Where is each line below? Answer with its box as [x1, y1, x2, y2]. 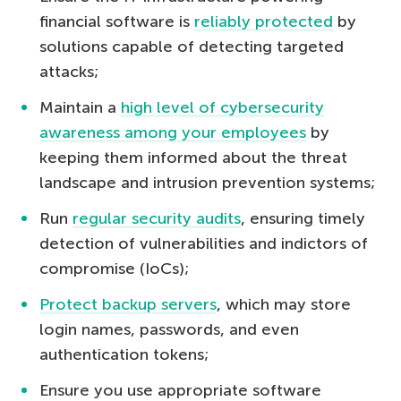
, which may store [217, 294, 351, 314]
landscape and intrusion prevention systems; [39, 173, 375, 192]
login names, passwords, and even [39, 320, 299, 339]
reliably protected [194, 12, 333, 31]
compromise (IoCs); [39, 259, 189, 278]
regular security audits [73, 209, 241, 228]
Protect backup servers [39, 294, 217, 314]
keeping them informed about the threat [39, 148, 347, 167]
